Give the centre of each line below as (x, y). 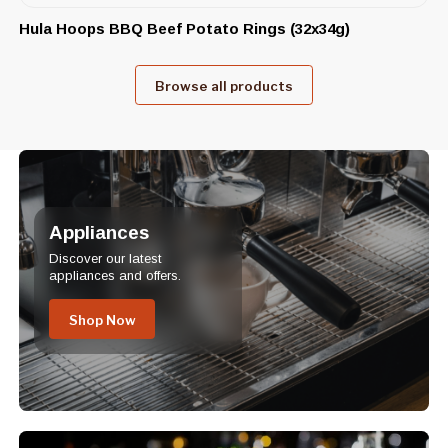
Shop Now (102, 320)
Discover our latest (105, 259)
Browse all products (224, 86)
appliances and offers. (114, 276)
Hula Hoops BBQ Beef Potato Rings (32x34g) (184, 28)
